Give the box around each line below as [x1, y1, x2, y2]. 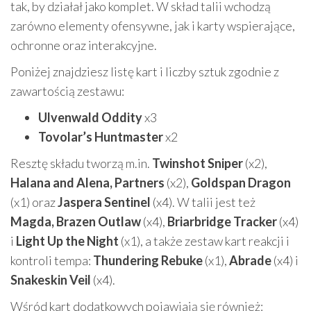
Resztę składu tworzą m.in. [10, 155, 152, 171]
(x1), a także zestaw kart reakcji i [119, 233, 289, 249]
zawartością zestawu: [10, 83, 124, 99]
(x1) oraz [10, 194, 58, 210]
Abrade [229, 253, 271, 268]
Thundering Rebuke [93, 253, 203, 268]
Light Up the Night [16, 233, 119, 249]
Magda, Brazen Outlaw [10, 214, 141, 229]
